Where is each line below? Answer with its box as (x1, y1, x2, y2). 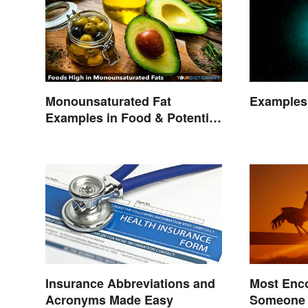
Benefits (45, 125, 94, 144)
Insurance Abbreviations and (45, 274, 215, 292)
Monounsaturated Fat (45, 92, 171, 111)
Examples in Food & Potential (45, 109, 219, 127)
